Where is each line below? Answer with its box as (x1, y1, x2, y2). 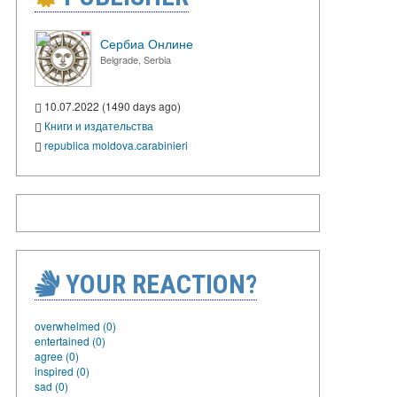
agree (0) (35, 347, 79, 363)
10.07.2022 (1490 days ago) (42, 98, 181, 113)
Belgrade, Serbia (100, 52, 171, 66)
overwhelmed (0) (35, 317, 116, 333)
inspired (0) (35, 362, 90, 378)
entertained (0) (35, 332, 105, 348)
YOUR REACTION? (59, 268, 257, 300)
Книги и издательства (44, 117, 153, 133)
